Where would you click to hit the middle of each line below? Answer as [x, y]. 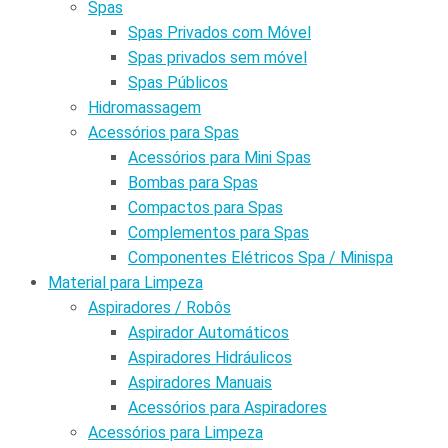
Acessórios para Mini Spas [219, 157]
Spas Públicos [178, 82]
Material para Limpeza [125, 282]
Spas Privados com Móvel [219, 32]
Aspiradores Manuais [200, 382]
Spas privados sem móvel [217, 57]
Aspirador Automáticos [208, 332]
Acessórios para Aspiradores [227, 407]
